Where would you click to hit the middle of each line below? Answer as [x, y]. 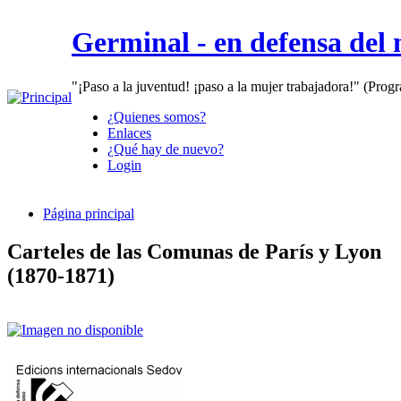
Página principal [89, 213]
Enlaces [129, 132]
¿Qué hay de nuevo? [166, 149]
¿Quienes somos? [157, 116]
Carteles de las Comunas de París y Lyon [194, 251]
